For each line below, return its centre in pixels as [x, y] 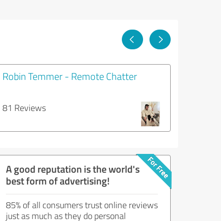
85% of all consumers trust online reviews [82, 205]
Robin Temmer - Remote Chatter [70, 76]
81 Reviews [24, 108]
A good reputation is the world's [73, 169]
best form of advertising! [58, 181]
